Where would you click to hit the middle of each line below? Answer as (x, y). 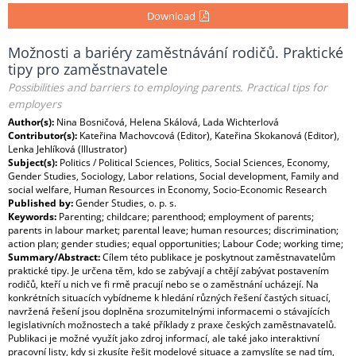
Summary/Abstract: (55, 257)
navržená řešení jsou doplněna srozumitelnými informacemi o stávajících (169, 311)
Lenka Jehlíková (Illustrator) (68, 149)
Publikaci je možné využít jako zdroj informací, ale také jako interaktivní (164, 338)
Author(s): (32, 122)
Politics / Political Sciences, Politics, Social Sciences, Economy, (195, 163)
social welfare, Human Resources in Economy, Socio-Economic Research (167, 190)
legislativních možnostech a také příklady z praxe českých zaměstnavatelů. (172, 325)
